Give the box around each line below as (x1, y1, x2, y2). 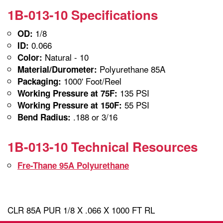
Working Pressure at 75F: (17, 87, 117, 99)
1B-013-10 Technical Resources (7, 137, 198, 156)
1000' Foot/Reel (61, 74, 121, 87)
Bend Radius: (17, 111, 71, 123)
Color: (17, 51, 42, 63)
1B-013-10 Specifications (7, 5, 158, 24)
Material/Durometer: (17, 63, 97, 75)
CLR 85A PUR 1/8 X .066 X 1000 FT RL (7, 203, 155, 216)
